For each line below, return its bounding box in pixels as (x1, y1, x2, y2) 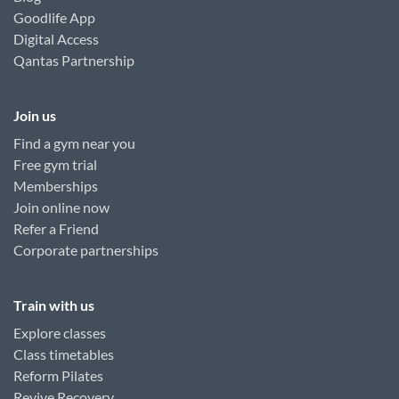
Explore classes (13, 324, 106, 341)
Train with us (13, 297, 94, 313)
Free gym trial (13, 156, 97, 173)
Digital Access (13, 30, 99, 47)
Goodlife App (13, 9, 95, 26)
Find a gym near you (13, 134, 135, 151)
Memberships (13, 177, 98, 194)
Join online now (13, 199, 110, 216)
